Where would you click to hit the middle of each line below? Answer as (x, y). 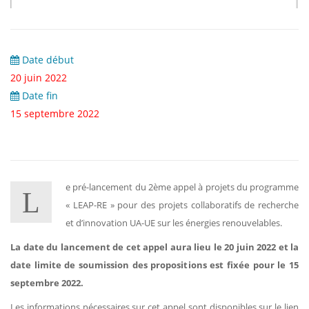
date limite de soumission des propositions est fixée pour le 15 (154, 265)
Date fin (39, 96)
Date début (47, 60)
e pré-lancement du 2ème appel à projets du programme (182, 187)
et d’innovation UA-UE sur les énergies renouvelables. (174, 223)
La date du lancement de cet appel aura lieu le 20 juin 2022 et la (154, 247)
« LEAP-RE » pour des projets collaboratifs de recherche (182, 205)
